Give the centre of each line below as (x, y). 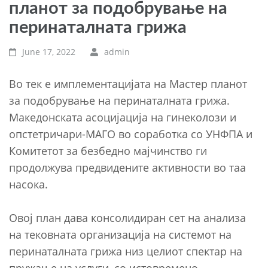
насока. (28, 184)
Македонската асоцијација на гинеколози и (123, 117)
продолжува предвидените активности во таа (127, 167)
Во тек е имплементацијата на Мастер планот (128, 83)
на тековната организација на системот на (120, 234)
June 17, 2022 (49, 51)
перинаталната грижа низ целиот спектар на (126, 251)
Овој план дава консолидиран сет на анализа (127, 217)
